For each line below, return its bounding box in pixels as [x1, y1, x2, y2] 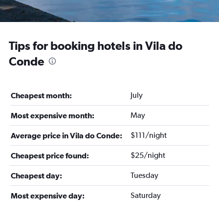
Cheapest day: [11, 171, 62, 180]
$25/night [130, 151, 165, 160]
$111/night [130, 131, 167, 140]
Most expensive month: [11, 111, 94, 120]
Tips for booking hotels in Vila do [9, 39, 182, 52]
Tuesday [130, 171, 158, 180]
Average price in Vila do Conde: [11, 131, 122, 140]
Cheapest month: [11, 91, 72, 100]
